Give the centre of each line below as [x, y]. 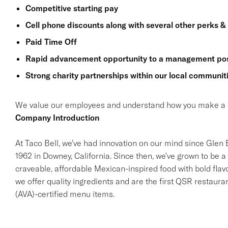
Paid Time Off [51, 42]
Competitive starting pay [72, 8]
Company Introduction [57, 118]
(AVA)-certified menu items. [65, 194]
